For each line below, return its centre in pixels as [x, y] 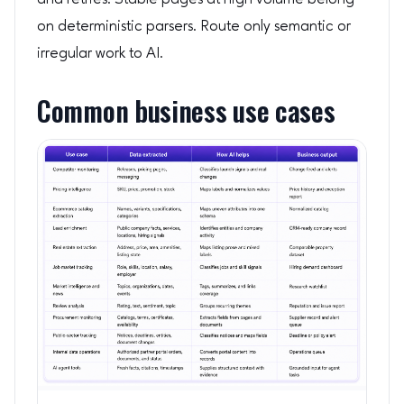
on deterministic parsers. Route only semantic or [194, 26]
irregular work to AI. [100, 53]
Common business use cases [186, 111]
